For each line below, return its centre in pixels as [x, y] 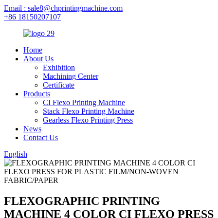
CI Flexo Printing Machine [84, 102]
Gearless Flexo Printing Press [88, 120]
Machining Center [71, 76]
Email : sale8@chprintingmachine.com [63, 8]
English [16, 154]
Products [37, 94]
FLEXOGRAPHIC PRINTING [82, 201]
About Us [38, 59]
